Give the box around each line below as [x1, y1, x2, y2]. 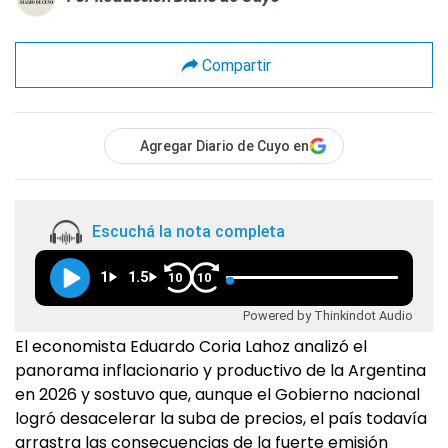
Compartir [201, 55, 271, 75]
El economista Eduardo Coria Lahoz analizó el [15, 335, 367, 358]
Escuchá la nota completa [92, 222, 285, 242]
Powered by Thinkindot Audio [243, 307, 413, 323]
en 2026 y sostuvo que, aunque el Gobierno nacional [15, 383, 420, 406]
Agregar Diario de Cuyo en [140, 138, 309, 154]
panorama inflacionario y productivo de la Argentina [15, 359, 426, 382]
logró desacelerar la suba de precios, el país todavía [15, 407, 427, 430]
